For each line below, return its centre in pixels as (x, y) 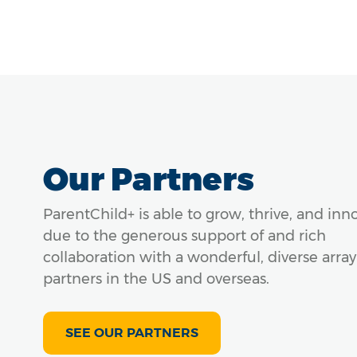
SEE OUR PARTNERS (132, 332)
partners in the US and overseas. (156, 279)
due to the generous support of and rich (184, 235)
